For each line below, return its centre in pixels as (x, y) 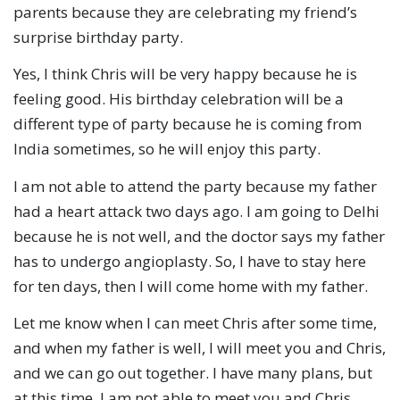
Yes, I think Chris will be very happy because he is (185, 74)
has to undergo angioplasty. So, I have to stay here (190, 261)
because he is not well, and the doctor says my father (199, 236)
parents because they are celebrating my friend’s (185, 12)
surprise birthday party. (98, 37)
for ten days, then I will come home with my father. (191, 286)
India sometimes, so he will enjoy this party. (167, 149)
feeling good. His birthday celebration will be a (179, 99)
